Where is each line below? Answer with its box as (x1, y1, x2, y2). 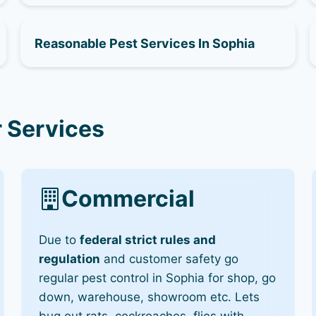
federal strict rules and (80, 232, 217, 247)
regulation (39, 251, 101, 266)
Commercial (61, 185, 195, 212)
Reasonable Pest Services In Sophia (35, 35, 255, 51)
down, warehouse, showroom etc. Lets (39, 289, 260, 304)
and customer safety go (100, 251, 239, 266)
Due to (39, 232, 80, 247)
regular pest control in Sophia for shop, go (39, 270, 276, 285)
